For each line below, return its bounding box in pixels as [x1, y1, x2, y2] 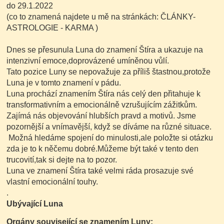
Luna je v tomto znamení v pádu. [6, 78, 121, 87]
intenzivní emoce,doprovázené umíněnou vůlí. [6, 56, 169, 65]
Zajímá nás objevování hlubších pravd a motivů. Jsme [6, 111, 196, 120]
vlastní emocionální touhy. [6, 177, 98, 186]
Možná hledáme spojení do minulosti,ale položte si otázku [6, 133, 213, 142]
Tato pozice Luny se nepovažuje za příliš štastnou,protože [6, 67, 211, 76]
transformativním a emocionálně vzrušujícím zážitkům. [6, 100, 197, 109]
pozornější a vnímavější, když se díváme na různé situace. [6, 122, 212, 131]
